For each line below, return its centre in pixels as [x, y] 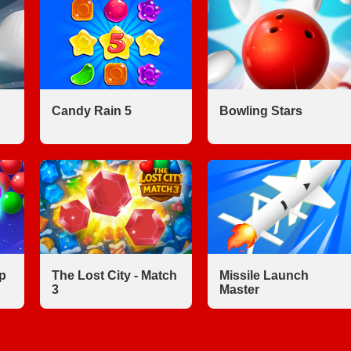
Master [239, 289]
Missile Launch [264, 275]
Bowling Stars [261, 111]
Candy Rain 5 [92, 111]
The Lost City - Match [114, 275]
